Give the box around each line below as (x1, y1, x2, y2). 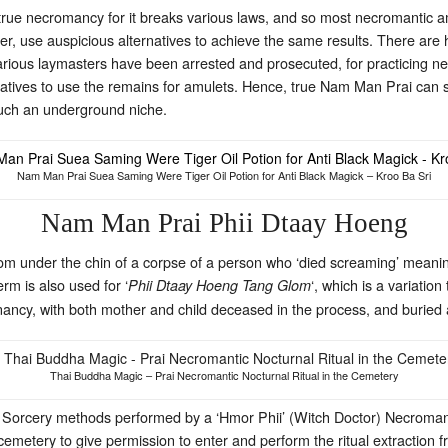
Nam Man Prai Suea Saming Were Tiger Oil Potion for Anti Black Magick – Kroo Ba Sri (17, 167, 431, 184)
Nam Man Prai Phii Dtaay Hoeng (40, 208, 408, 239)
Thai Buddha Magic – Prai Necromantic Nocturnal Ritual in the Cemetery (49, 367, 399, 384)
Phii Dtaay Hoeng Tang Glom (128, 275, 311, 296)
